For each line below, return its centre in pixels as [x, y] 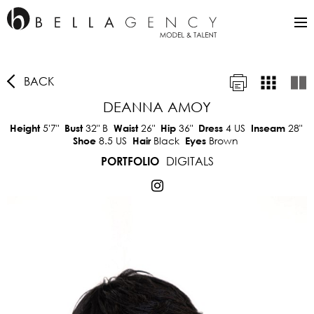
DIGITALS [190, 161]
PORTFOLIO [130, 161]
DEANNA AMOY [157, 107]
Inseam [269, 128]
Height [26, 128]
